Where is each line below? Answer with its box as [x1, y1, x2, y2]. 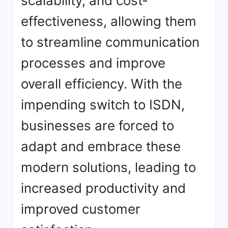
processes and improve [21, 55, 165, 71]
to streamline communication [21, 34, 199, 50]
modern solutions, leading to [21, 159, 196, 176]
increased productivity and [21, 180, 186, 196]
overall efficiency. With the [21, 76, 182, 92]
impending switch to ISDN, [21, 97, 185, 113]
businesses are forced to [21, 118, 174, 134]
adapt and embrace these [21, 138, 181, 155]
